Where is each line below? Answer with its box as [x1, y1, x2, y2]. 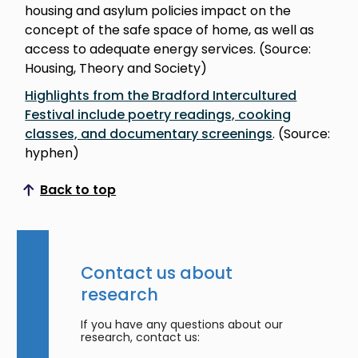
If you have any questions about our [81, 316, 284, 332]
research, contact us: [81, 328, 201, 345]
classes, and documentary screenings [25, 124, 273, 143]
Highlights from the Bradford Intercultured [25, 86, 297, 105]
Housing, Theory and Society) [25, 58, 211, 78]
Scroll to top [67, 186, 149, 205]
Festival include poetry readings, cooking [25, 105, 292, 124]
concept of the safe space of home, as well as [25, 20, 315, 39]
